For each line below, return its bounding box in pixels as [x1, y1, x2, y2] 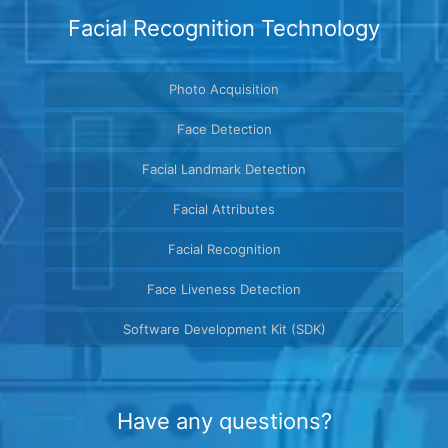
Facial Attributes [173, 201, 275, 217]
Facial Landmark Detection [142, 161, 306, 177]
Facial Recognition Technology [68, 15, 380, 41]
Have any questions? [116, 408, 332, 434]
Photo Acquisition [169, 81, 279, 97]
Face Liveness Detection [147, 281, 301, 297]
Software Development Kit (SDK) [122, 321, 326, 337]
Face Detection [176, 121, 272, 137]
